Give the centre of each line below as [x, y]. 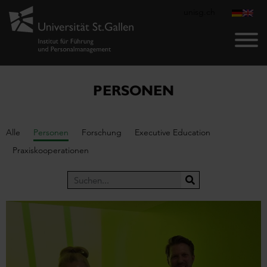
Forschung [102, 133]
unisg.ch [199, 12]
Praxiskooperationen [51, 150]
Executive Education [173, 133]
